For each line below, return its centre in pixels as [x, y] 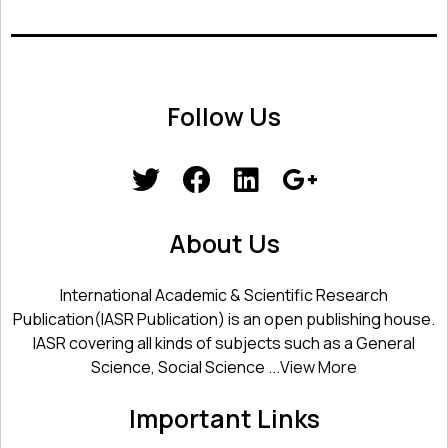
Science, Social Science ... [185, 367]
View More [318, 367]
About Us [224, 244]
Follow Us [224, 117]
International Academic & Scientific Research [224, 295]
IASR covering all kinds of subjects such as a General [224, 343]
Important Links [224, 419]
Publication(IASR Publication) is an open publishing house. [224, 319]
